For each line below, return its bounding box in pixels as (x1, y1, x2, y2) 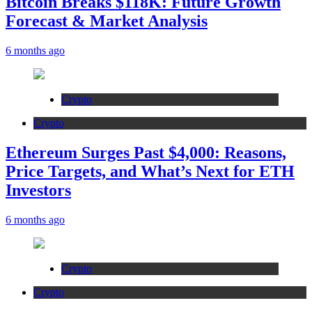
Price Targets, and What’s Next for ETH (6, 162, 295, 180)
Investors (6, 180, 71, 199)
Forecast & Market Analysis (6, 12, 208, 30)
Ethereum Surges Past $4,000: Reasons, (6, 143, 286, 162)
